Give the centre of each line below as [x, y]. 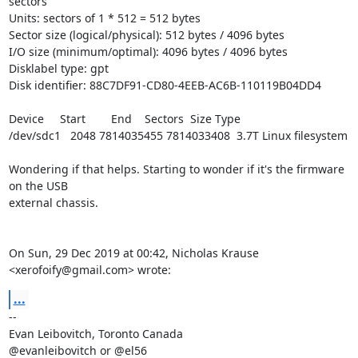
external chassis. [53, 203]
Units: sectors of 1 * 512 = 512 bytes [104, 18]
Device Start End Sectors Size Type [124, 119]
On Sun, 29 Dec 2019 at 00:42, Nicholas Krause [133, 253]
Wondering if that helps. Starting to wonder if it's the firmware [176, 169]
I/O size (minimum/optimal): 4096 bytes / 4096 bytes [148, 52]
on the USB [38, 186]
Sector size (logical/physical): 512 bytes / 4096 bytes [146, 35]
